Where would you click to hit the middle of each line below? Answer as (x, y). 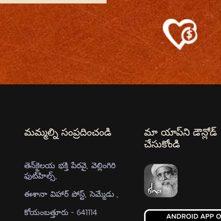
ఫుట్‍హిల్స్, (41, 176)
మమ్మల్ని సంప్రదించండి (68, 133)
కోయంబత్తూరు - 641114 (61, 212)
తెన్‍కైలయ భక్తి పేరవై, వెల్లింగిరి (70, 165)
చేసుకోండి (162, 145)
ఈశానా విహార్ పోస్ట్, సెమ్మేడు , (72, 194)
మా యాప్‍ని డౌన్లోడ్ (181, 133)
